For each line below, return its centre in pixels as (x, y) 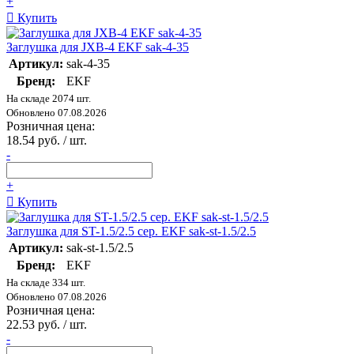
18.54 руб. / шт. (47, 141)
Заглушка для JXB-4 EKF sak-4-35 (98, 47)
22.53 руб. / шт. (47, 325)
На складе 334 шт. (46, 283)
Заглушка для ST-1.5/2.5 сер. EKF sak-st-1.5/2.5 (131, 232)
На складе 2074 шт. (49, 99)
